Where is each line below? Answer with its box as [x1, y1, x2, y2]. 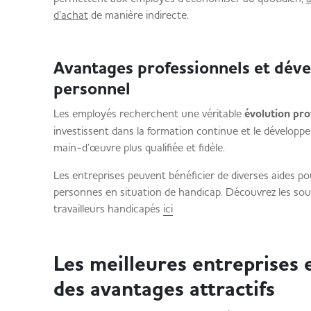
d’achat [53, 8, 88, 22]
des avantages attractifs [53, 275, 287, 303]
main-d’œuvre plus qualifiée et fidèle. [53, 140, 239, 154]
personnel [53, 77, 151, 101]
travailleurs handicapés [53, 201, 163, 215]
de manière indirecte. [87, 8, 203, 22]
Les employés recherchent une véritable [53, 106, 244, 120]
